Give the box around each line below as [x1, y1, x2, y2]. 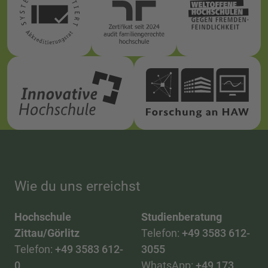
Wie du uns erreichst [14, 178, 141, 195]
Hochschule [14, 211, 71, 224]
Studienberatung [141, 211, 222, 224]
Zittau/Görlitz [14, 227, 80, 240]
